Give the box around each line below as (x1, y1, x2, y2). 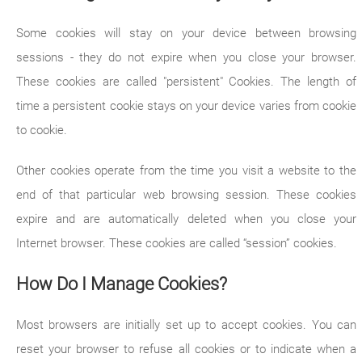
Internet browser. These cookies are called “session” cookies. (16, 236, 337, 250)
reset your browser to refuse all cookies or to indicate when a (16, 342, 357, 356)
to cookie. (16, 123, 67, 137)
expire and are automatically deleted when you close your (16, 212, 357, 226)
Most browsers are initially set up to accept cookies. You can (16, 318, 357, 332)
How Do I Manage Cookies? (16, 273, 227, 294)
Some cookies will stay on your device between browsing (16, 26, 357, 40)
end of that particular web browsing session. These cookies (16, 187, 357, 202)
